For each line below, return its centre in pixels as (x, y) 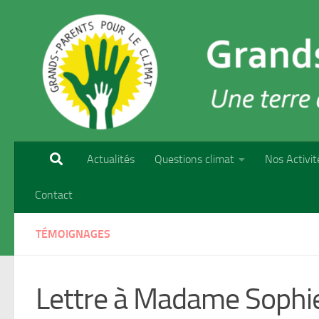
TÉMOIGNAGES (73, 234)
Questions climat (194, 159)
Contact (54, 195)
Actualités (111, 159)
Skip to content (57, 20)
